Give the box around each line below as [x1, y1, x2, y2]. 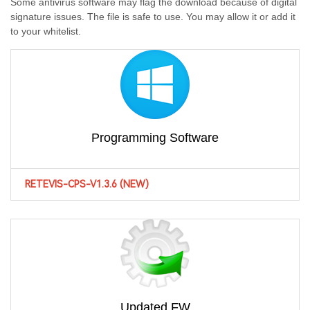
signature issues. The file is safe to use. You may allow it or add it [10, 11, 295, 23]
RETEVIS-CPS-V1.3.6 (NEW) [25, 179, 149, 190]
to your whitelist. [10, 26, 81, 37]
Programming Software [91, 131, 219, 145]
